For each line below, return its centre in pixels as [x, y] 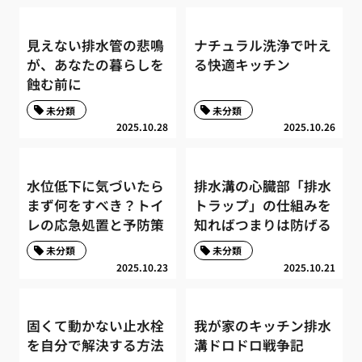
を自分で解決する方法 [96, 345]
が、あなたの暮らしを [96, 64]
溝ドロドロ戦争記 [248, 345]
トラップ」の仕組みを [262, 205]
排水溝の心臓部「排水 [262, 185]
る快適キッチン [242, 64]
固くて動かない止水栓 [96, 326]
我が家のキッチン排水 [262, 326]
